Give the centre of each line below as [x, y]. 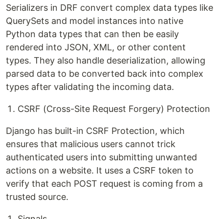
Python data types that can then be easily [92, 34]
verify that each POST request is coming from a [104, 184]
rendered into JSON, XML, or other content [96, 47]
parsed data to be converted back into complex [105, 74]
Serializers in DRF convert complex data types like [109, 8]
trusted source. [37, 197]
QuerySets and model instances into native [95, 21]
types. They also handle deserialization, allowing [106, 60]
